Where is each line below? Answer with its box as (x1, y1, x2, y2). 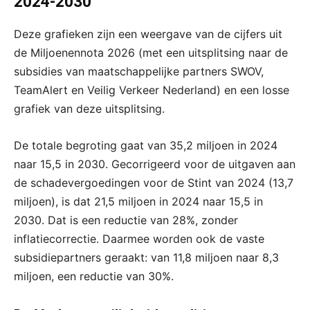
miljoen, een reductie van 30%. (14, 268, 174, 283)
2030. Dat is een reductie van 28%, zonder (14, 212, 238, 227)
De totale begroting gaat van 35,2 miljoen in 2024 (14, 138, 277, 152)
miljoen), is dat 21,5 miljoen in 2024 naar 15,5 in (14, 194, 263, 208)
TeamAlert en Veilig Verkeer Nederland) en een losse (14, 82, 289, 97)
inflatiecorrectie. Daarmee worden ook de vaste (14, 231, 264, 246)
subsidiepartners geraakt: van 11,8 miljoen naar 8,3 (14, 250, 279, 264)
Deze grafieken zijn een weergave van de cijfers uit (14, 26, 282, 41)
